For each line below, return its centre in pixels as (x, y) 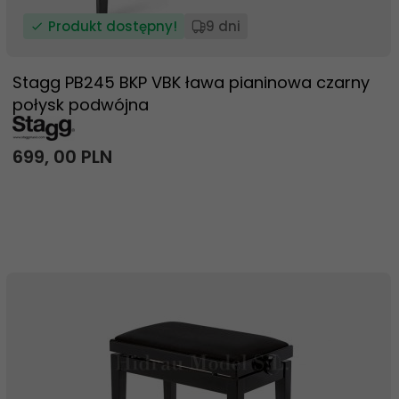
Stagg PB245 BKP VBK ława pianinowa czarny (191, 82)
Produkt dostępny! (113, 26)
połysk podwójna (81, 105)
